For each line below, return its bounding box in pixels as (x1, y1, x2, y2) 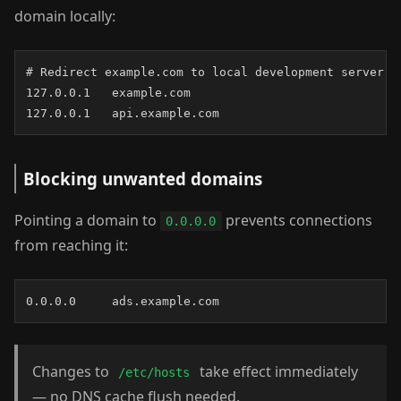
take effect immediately (195, 362, 358, 381)
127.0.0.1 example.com (26, 86, 191, 99)
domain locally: (14, 6, 115, 26)
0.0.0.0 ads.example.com (26, 294, 219, 308)
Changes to (32, 362, 113, 381)
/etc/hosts (118, 365, 191, 380)
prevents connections (221, 210, 372, 230)
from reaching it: (14, 235, 128, 255)
